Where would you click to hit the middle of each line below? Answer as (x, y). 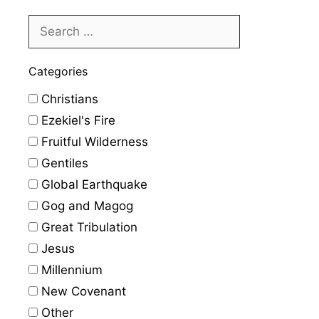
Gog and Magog (85, 205)
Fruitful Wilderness (93, 141)
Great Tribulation (88, 227)
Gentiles (63, 163)
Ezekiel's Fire (77, 120)
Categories (58, 71)
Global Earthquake (93, 184)
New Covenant (82, 291)
